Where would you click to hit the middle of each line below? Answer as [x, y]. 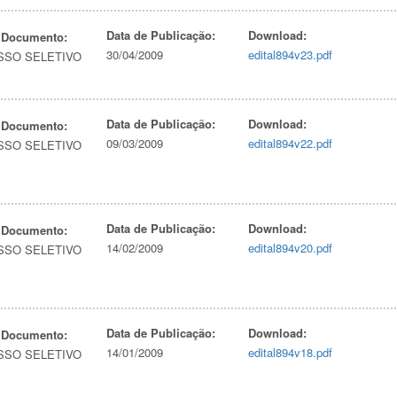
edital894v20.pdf [290, 248]
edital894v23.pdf [290, 54]
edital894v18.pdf [290, 352]
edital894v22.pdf [290, 143]
